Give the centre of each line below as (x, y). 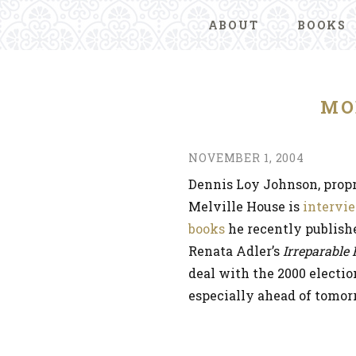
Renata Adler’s (236, 251)
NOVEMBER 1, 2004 (247, 158)
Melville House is (246, 206)
